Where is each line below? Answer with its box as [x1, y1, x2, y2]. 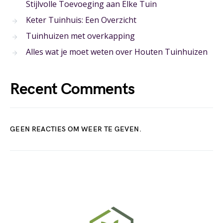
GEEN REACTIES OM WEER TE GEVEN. [10, 125, 141, 133]
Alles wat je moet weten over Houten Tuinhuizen [26, 46, 208, 57]
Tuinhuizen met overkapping [26, 30, 135, 41]
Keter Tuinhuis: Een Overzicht [26, 14, 136, 25]
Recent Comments [10, 80, 134, 99]
